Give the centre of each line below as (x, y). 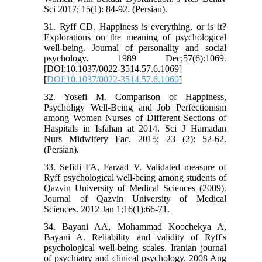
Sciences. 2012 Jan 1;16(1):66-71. (107, 209)
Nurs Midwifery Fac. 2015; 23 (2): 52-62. (135, 139)
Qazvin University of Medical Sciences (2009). (135, 188)
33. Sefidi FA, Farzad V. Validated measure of (135, 167)
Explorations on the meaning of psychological (135, 37)
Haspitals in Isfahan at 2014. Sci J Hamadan (135, 129)
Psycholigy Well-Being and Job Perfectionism (135, 108)
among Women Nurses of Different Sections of (135, 118)
